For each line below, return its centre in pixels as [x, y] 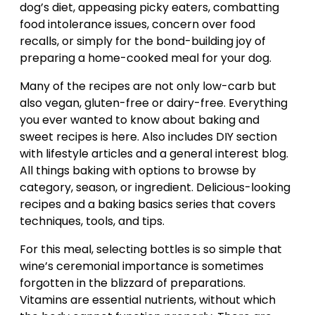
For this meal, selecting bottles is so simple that [151, 249]
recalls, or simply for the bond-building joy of [143, 41]
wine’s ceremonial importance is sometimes [142, 266]
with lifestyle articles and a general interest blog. [154, 154]
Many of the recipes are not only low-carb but [148, 86]
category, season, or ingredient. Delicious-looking [155, 187]
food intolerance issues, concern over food [137, 24]
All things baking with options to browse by [138, 171]
